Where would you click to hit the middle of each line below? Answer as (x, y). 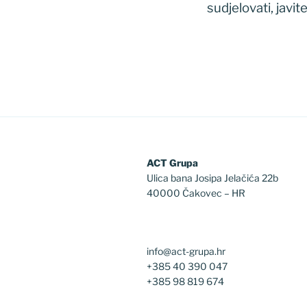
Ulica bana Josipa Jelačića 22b (212, 178)
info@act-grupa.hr (186, 251)
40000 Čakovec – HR (196, 193)
